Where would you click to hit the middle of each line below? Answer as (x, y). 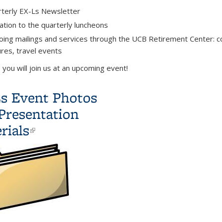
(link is (52, 130)
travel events (39, 50)
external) (58, 146)
